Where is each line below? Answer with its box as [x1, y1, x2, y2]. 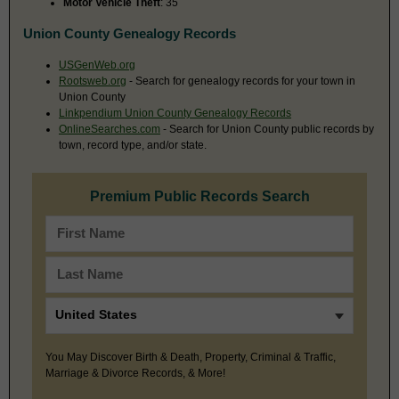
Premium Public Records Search [89, 188, 310, 204]
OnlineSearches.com [59, 122, 160, 135]
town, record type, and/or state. [59, 138, 207, 151]
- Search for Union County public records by [160, 122, 374, 135]
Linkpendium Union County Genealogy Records [59, 106, 291, 119]
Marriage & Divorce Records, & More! [45, 366, 225, 379]
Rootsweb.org [59, 74, 126, 87]
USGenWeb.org [59, 58, 135, 71]
